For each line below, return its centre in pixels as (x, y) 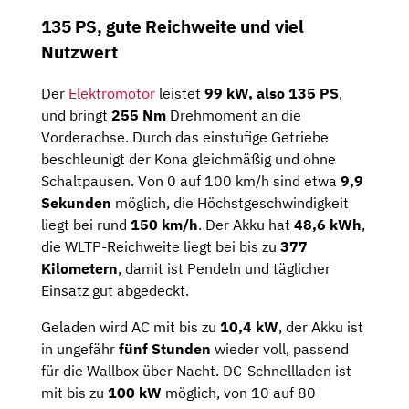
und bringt (76, 115)
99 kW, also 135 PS (272, 93)
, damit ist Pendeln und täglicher (224, 268)
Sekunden (76, 202)
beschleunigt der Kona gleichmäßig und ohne (189, 158)
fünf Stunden (165, 348)
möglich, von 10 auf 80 (239, 392)
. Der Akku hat (246, 224)
